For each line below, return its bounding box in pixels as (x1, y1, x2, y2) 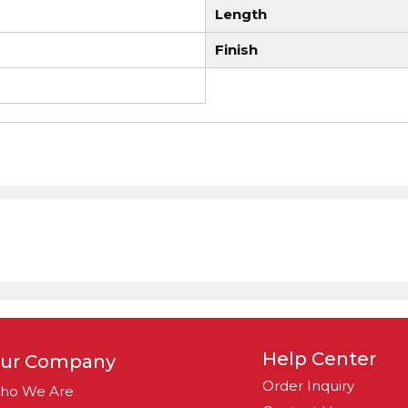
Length (214, 5, 267, 23)
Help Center (261, 348, 376, 370)
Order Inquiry (261, 377, 354, 394)
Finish (214, 41, 258, 58)
